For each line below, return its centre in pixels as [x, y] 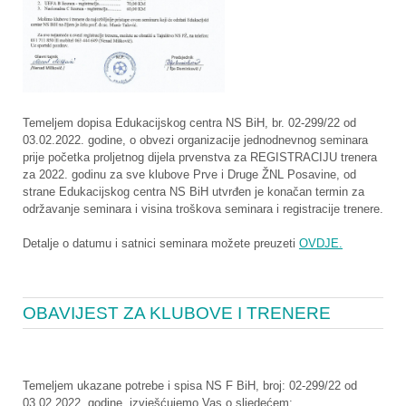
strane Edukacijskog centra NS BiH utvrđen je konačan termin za [193, 191]
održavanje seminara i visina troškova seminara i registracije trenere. [203, 208]
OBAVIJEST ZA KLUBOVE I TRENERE [177, 314]
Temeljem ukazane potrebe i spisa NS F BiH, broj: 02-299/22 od [190, 385]
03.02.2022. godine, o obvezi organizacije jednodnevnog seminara [195, 140]
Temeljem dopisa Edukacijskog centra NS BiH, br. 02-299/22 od [189, 122]
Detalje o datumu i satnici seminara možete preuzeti [161, 244]
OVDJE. [321, 244]
